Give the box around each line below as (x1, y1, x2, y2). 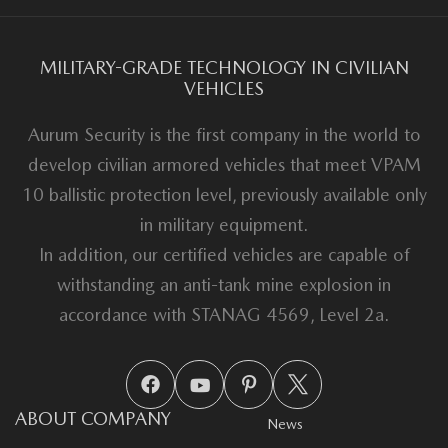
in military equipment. (140, 213, 308, 235)
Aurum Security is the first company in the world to (27, 123, 421, 145)
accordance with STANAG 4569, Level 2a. (59, 303, 389, 325)
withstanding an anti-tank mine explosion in (57, 273, 391, 295)
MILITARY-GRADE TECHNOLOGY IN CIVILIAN (39, 56, 409, 79)
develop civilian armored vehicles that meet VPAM (27, 153, 421, 175)
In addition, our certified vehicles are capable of (38, 243, 410, 265)
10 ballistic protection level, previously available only (21, 183, 427, 205)
